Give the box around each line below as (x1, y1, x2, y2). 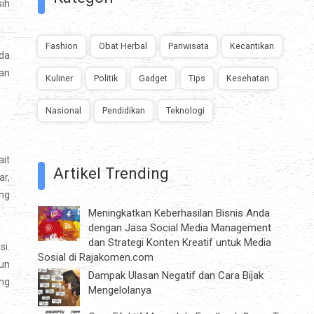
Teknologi (166, 104, 205, 116)
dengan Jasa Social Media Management (88, 221, 271, 234)
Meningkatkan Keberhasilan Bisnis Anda (88, 206, 270, 219)
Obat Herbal (99, 40, 147, 51)
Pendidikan (102, 104, 145, 116)
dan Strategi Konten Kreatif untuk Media (88, 235, 271, 249)
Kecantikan (230, 40, 274, 51)
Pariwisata (168, 40, 209, 51)
